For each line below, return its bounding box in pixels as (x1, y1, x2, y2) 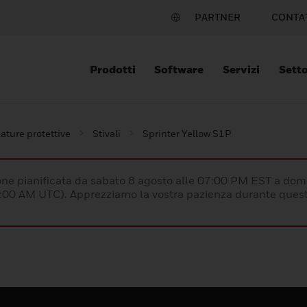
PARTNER (195, 11, 241, 23)
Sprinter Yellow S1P (143, 127, 231, 140)
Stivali (93, 127, 121, 140)
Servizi (223, 62, 260, 76)
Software (154, 62, 204, 76)
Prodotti (89, 62, 136, 76)
